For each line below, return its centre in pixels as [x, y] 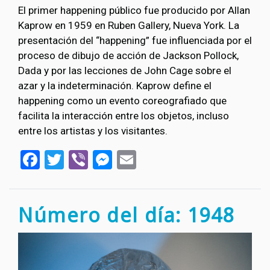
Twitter [93, 158]
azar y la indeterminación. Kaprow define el [115, 86]
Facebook [80, 158]
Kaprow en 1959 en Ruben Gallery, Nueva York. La [129, 26]
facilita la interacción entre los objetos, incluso [124, 116]
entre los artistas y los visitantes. [93, 131]
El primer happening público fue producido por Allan [134, 11]
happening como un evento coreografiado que [122, 101]
